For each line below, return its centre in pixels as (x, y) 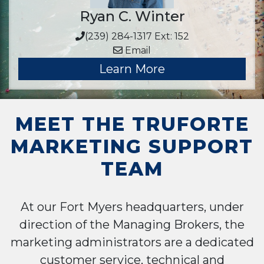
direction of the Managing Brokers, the (132, 225)
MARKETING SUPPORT (132, 146)
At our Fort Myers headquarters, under (132, 207)
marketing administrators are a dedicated (132, 242)
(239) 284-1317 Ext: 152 (137, 36)
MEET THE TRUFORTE (132, 124)
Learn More (132, 69)
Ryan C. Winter (132, 16)
